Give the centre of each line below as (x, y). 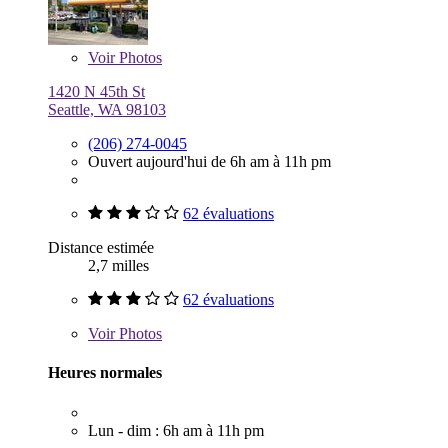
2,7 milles (118, 266)
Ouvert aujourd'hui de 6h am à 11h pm (209, 162)
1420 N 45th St (96, 92)
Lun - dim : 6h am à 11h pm (176, 430)
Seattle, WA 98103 (107, 110)
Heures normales (105, 373)
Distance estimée (101, 248)
